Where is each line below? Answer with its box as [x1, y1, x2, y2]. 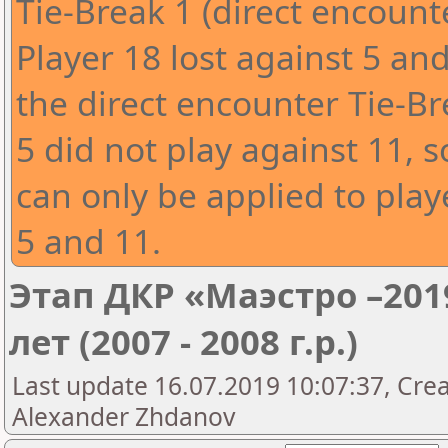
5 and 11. [16, 218, 161, 264]
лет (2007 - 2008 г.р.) [9, 318, 358, 365]
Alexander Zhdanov [12, 400, 235, 433]
